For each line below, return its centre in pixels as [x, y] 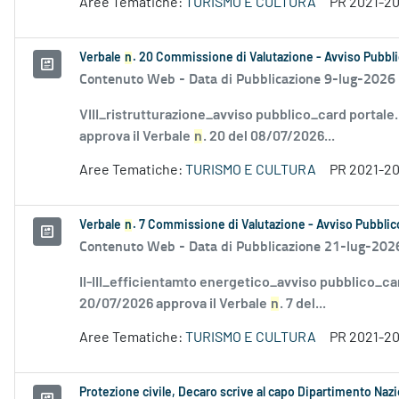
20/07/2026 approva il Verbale [175, 304]
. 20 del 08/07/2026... [269, 137]
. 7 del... [303, 304]
